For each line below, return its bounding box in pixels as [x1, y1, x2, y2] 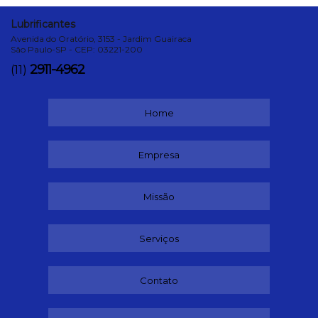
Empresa [138, 148, 180, 160]
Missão [143, 190, 175, 202]
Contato [140, 274, 178, 286]
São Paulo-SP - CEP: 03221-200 [11, 43, 143, 55]
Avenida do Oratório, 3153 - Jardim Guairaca [11, 33, 192, 44]
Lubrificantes [11, 17, 75, 31]
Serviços [139, 232, 179, 244]
